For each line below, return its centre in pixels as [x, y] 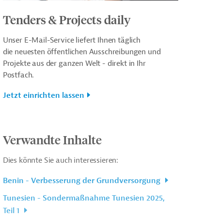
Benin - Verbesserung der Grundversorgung [82, 180]
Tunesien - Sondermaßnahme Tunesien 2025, [84, 198]
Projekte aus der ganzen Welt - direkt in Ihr [74, 63]
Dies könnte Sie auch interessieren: [61, 160]
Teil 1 [12, 210]
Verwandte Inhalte [52, 139]
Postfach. [18, 75]
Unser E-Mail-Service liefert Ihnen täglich [71, 40]
